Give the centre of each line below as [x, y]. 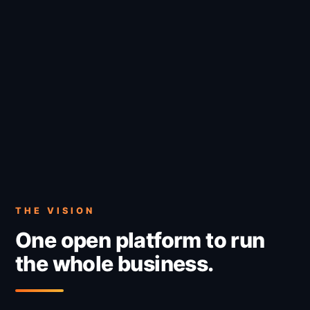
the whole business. [115, 263]
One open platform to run [140, 240]
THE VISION [55, 210]
